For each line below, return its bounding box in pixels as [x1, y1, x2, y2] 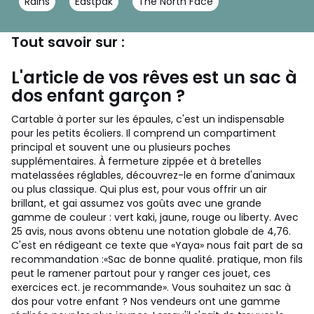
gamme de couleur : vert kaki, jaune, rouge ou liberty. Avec [11, 210, 299, 224]
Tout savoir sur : [11, 32, 125, 52]
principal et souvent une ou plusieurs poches [11, 140, 231, 154]
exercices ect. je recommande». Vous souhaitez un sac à [11, 280, 291, 294]
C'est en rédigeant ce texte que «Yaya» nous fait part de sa [11, 238, 303, 252]
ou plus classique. [11, 182, 100, 196]
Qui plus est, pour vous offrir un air [100, 182, 267, 196]
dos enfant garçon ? [11, 84, 185, 107]
